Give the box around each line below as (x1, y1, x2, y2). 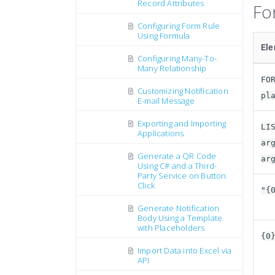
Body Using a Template (137, 212, 223, 223)
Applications (137, 128, 184, 139)
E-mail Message (137, 95, 195, 106)
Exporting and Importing (137, 118, 227, 129)
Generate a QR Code (137, 150, 217, 161)
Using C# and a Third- (137, 160, 217, 171)
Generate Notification (137, 203, 220, 214)
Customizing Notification (137, 85, 228, 96)
